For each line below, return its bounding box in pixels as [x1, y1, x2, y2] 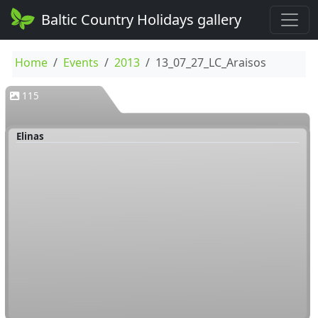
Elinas [16, 129, 44, 143]
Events [62, 55, 99, 70]
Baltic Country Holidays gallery [41, 10, 242, 29]
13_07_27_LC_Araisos [155, 55, 266, 70]
